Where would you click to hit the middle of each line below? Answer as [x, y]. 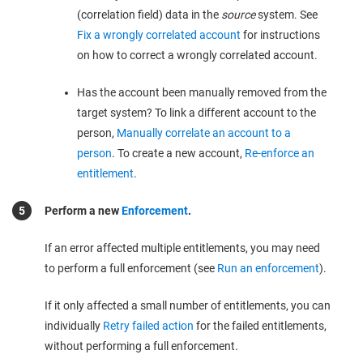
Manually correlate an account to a [204, 133]
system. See [286, 15]
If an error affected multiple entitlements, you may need [182, 248]
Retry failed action [148, 326]
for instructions [280, 35]
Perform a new [83, 211]
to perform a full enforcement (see [131, 268]
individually [74, 326]
